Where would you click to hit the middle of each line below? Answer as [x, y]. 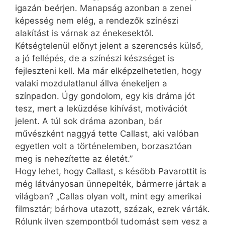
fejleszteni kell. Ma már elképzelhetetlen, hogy [108, 71]
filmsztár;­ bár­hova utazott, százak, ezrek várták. [113, 209]
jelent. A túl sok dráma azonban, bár [89, 121]
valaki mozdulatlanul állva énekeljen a [91, 84]
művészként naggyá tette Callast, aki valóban [107, 134]
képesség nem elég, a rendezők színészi [97, 21]
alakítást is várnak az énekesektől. [84, 33]
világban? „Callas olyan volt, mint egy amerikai [108, 197]
